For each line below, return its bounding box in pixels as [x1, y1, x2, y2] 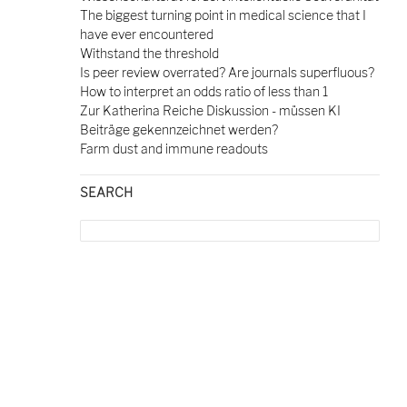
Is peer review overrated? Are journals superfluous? [79, 65, 374, 80]
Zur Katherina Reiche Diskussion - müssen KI [79, 103, 341, 118]
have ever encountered [79, 26, 213, 42]
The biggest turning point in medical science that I [79, 7, 366, 23]
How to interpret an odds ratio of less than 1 [79, 84, 328, 99]
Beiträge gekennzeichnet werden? [79, 122, 278, 137]
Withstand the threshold [79, 45, 219, 61]
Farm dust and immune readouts [79, 141, 268, 156]
